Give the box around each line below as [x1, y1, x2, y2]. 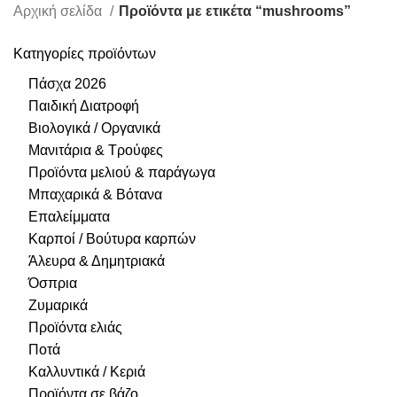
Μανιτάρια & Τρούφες [28, 143, 163, 158]
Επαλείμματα [28, 209, 110, 224]
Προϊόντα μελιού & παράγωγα [28, 165, 215, 180]
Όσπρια [28, 276, 77, 291]
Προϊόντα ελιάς [28, 320, 122, 335]
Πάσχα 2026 [28, 76, 106, 91]
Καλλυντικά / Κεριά [28, 364, 145, 379]
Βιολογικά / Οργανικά [28, 121, 160, 136]
